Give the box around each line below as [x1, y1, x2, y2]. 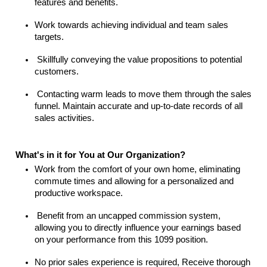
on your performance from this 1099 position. [35, 235, 210, 244]
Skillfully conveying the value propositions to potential [35, 55, 242, 64]
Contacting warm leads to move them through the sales [35, 89, 252, 99]
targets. [35, 32, 64, 42]
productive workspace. [35, 188, 123, 198]
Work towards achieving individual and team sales [35, 20, 228, 30]
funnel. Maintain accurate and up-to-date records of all [35, 101, 243, 111]
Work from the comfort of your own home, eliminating [35, 164, 240, 174]
